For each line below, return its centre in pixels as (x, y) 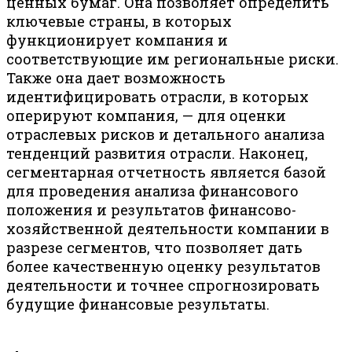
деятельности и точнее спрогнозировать (163, 285)
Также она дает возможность (116, 77)
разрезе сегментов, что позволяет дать (154, 247)
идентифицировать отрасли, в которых (158, 96)
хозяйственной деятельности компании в (168, 228)
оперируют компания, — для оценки (146, 115)
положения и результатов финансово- (151, 209)
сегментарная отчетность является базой (166, 172)
